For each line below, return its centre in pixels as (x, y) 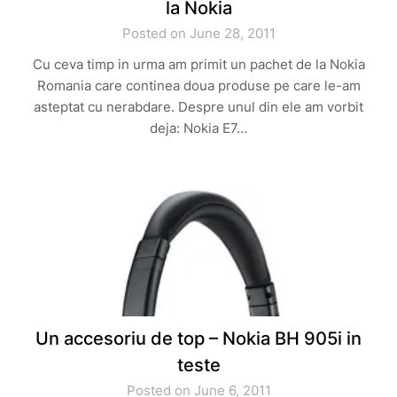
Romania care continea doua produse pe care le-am (198, 86)
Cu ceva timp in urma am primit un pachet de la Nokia (198, 64)
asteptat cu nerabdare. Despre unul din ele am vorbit (198, 107)
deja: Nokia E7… (198, 128)
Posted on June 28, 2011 (198, 33)
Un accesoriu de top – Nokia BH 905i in (198, 339)
